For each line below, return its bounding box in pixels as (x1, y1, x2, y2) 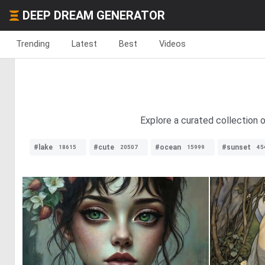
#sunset (222, 143, 251, 151)
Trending (16, 38, 50, 49)
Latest (72, 38, 97, 49)
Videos (159, 38, 186, 49)
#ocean (155, 143, 181, 151)
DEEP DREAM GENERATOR (22, 8, 165, 22)
